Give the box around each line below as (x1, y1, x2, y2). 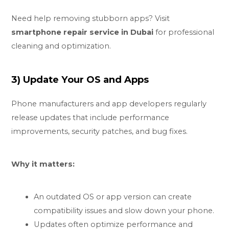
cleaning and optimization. (11, 41, 111, 51)
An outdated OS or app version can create (34, 192, 192, 201)
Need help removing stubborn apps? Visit (11, 14, 170, 24)
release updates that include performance (11, 113, 170, 123)
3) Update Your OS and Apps (11, 74, 149, 86)
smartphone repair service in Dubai (11, 28, 154, 37)
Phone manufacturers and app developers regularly (11, 99, 207, 109)
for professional (153, 28, 215, 37)
